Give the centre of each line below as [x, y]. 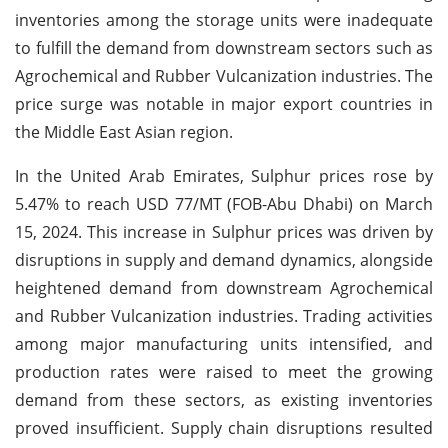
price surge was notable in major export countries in [224, 103]
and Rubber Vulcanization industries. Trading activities [224, 315]
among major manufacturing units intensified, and [224, 343]
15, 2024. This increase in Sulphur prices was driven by [224, 231]
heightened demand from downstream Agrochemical [224, 287]
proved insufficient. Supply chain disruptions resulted [224, 427]
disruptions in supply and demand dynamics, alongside [224, 259]
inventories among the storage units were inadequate [224, 19]
